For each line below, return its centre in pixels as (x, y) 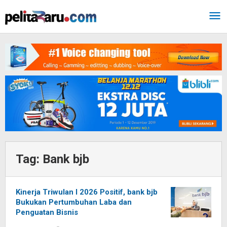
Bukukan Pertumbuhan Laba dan (74, 202)
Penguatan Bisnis (47, 213)
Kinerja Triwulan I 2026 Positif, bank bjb (87, 192)
